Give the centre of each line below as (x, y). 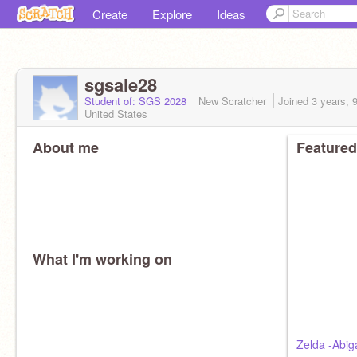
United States (116, 114)
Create (110, 14)
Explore (172, 14)
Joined (295, 101)
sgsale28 (121, 84)
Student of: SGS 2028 (137, 101)
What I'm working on (102, 259)
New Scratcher (234, 101)
